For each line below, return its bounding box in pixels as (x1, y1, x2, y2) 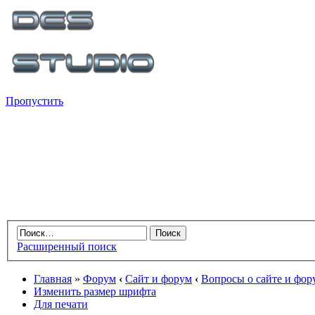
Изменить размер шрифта (34, 285, 156, 298)
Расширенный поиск (17, 240, 117, 253)
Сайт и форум (125, 273, 192, 285)
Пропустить (6, 95, 63, 108)
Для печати (34, 298, 88, 311)
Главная (34, 273, 72, 285)
